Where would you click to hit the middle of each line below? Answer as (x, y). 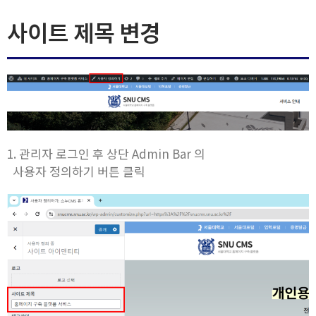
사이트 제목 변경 (84, 32)
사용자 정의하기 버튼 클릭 (76, 171)
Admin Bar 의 (169, 154)
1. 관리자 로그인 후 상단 (69, 154)
